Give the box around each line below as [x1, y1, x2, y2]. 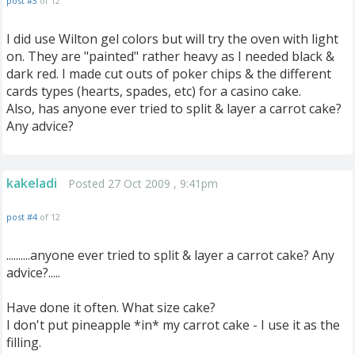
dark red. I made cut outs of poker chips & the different [6, 65, 331, 82]
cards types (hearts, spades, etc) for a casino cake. [6, 82, 301, 100]
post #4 [6, 211, 37, 223]
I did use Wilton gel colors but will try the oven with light [6, 30, 338, 48]
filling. [6, 334, 41, 351]
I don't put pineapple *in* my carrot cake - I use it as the [6, 316, 340, 334]
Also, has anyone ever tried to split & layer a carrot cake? [6, 100, 342, 117]
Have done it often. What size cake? [6, 299, 216, 316]
